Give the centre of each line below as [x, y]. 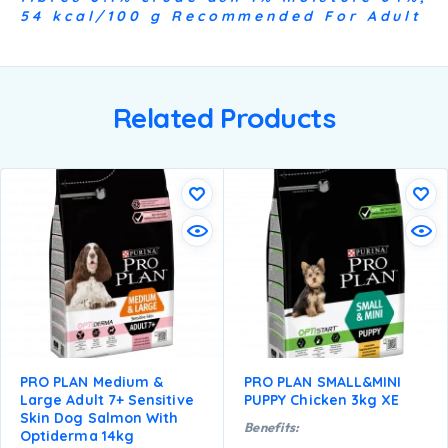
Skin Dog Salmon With [99, 417]
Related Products [224, 118]
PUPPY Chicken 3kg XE [322, 399]
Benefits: [272, 426]
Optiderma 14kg [77, 435]
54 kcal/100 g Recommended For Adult [221, 16]
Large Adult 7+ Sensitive [107, 399]
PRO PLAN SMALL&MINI [323, 381]
